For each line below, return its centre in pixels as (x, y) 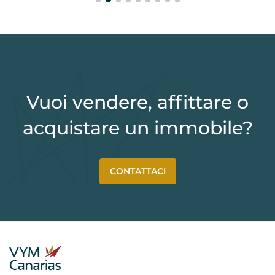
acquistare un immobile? (137, 128)
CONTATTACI (137, 172)
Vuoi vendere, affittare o (137, 103)
